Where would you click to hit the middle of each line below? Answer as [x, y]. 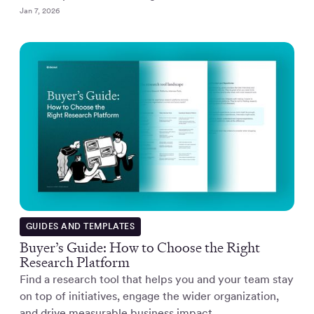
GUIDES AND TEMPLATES [80, 226]
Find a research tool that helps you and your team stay [157, 279]
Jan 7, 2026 [40, 11]
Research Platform [75, 262]
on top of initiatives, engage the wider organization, [149, 296]
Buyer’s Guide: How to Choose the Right [140, 247]
